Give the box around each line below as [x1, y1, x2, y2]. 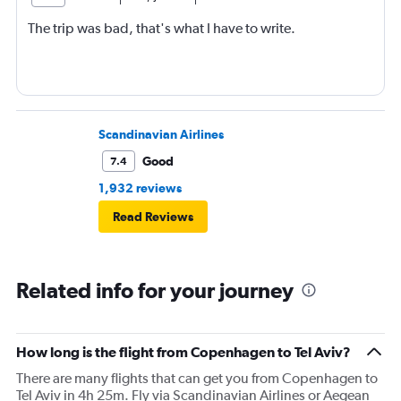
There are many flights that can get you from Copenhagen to [16, 370, 378, 388]
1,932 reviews [98, 181, 182, 196]
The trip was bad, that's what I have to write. [28, 20, 295, 38]
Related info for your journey [16, 277, 294, 303]
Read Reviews [113, 209, 193, 225]
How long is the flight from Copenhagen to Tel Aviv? [16, 344, 351, 361]
